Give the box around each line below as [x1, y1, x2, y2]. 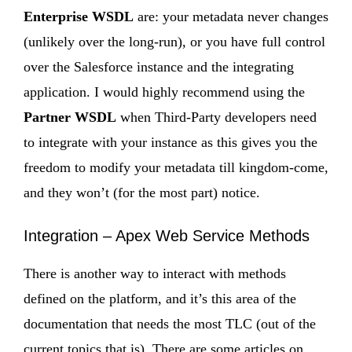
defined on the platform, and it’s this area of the [24, 290, 296, 306]
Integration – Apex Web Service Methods [24, 226, 310, 244]
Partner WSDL [24, 108, 116, 125]
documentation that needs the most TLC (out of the [24, 315, 316, 332]
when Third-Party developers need [116, 108, 317, 125]
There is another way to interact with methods [24, 265, 286, 281]
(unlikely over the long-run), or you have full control [24, 33, 325, 49]
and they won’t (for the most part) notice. [24, 184, 260, 200]
